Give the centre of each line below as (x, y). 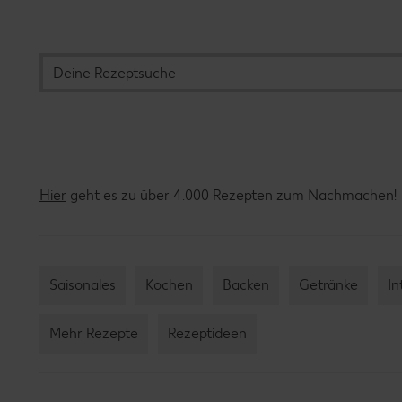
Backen (246, 285)
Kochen (169, 285)
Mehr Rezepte (94, 333)
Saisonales (83, 285)
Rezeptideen (207, 333)
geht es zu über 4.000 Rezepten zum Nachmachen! (232, 195)
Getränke (328, 285)
